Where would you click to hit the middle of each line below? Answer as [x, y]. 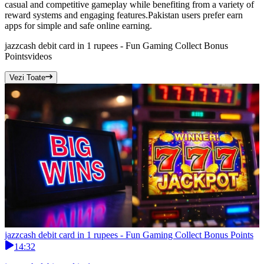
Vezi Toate [27, 78]
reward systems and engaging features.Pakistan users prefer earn [124, 15]
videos [40, 57]
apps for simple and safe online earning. [78, 26]
